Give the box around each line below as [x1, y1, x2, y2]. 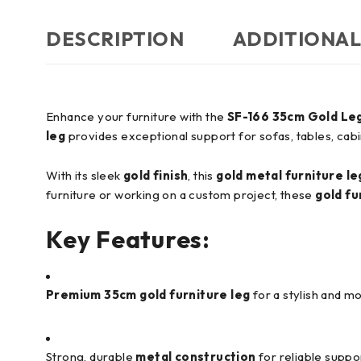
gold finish [123, 168, 189, 183]
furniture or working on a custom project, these [46, 187, 316, 202]
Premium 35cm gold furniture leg [46, 287, 251, 302]
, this [188, 168, 217, 183]
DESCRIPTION [46, 27, 185, 51]
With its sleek [46, 168, 123, 183]
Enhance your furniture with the [46, 109, 227, 124]
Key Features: [46, 224, 210, 255]
